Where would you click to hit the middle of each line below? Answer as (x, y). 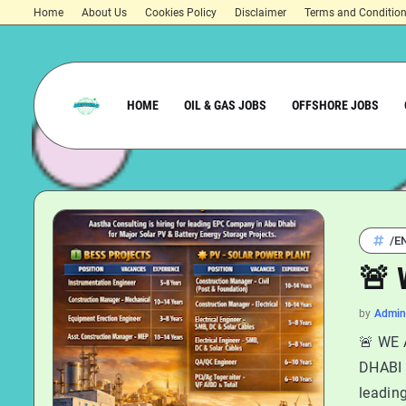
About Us (104, 13)
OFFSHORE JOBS (335, 105)
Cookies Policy (181, 13)
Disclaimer (261, 13)
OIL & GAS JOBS (225, 105)
